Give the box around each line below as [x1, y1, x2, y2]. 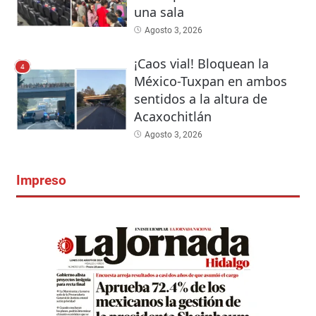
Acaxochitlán [133, 107, 212, 125]
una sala [133, 4, 184, 21]
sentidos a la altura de [133, 90, 267, 107]
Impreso [16, 173, 66, 189]
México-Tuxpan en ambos [133, 72, 287, 90]
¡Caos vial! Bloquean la [133, 54, 269, 72]
